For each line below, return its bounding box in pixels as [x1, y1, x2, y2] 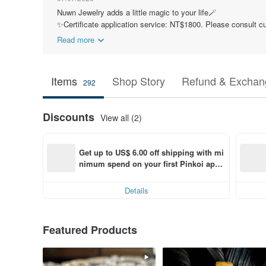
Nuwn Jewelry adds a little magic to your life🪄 [57, 7, 216, 18]
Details [124, 185, 148, 196]
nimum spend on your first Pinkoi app [79, 157, 220, 169]
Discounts [43, 109, 94, 125]
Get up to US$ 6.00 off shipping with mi [79, 146, 224, 158]
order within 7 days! [79, 169, 152, 180]
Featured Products [43, 222, 137, 237]
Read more [57, 34, 94, 45]
